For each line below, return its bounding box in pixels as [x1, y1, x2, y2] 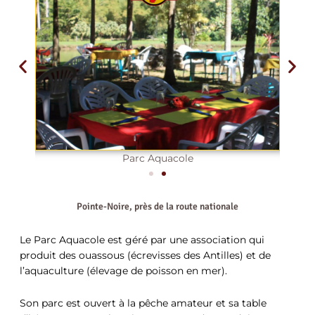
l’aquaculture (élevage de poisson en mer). [20, 265, 227, 277]
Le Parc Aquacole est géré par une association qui [20, 234, 264, 246]
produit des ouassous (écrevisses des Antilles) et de [20, 250, 271, 262]
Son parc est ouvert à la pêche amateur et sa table [20, 297, 266, 309]
